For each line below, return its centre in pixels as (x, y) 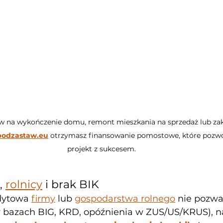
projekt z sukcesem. (102, 149)
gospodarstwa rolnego (125, 198)
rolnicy (24, 184)
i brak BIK (71, 184)
